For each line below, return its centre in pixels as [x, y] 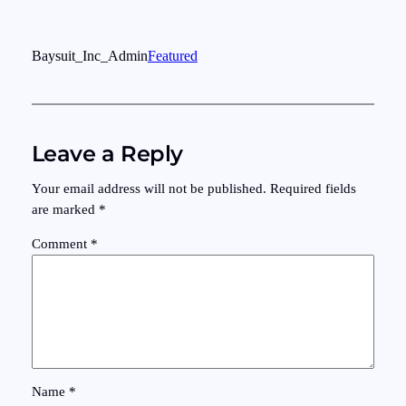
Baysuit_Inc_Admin [89, 55]
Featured [172, 55]
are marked [65, 210]
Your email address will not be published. [149, 189]
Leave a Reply [107, 153]
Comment [61, 243]
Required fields [313, 189]
